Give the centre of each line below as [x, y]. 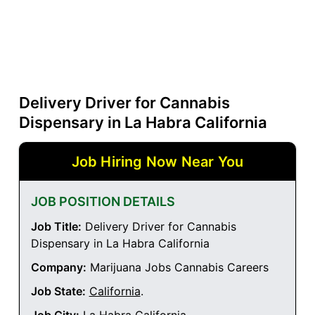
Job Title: [56, 227]
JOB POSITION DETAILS [103, 202]
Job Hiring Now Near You [157, 162]
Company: [58, 268]
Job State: [58, 291]
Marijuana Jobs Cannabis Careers [177, 268]
